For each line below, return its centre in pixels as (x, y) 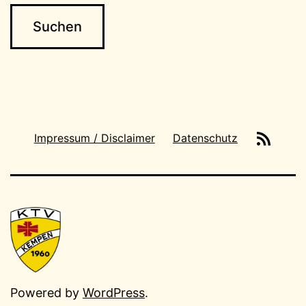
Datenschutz (205, 138)
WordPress (114, 293)
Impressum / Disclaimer (94, 138)
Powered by (46, 293)
